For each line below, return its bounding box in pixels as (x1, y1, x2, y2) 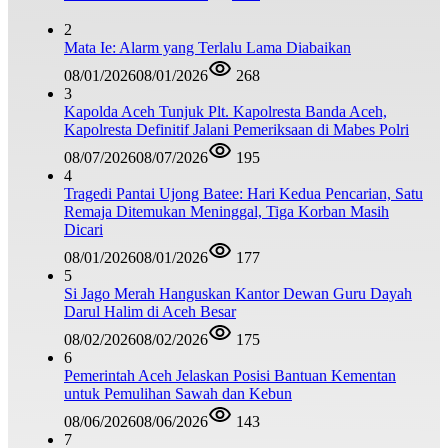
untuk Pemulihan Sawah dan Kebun (64, 384, 292, 402)
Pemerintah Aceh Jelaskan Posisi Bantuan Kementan (64, 366, 396, 384)
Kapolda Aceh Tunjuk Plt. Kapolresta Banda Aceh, (64, 102, 387, 120)
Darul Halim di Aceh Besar (64, 302, 236, 320)
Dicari (64, 220, 103, 238)
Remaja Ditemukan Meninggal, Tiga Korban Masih (64, 202, 389, 220)
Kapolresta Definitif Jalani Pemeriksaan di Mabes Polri (64, 120, 409, 138)
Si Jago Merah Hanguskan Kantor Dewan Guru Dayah (64, 284, 412, 302)
